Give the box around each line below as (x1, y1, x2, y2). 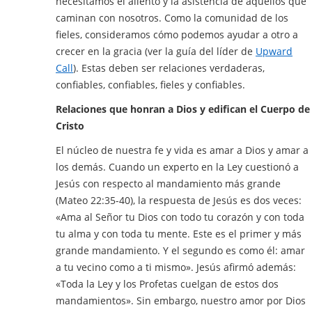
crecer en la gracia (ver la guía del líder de (56, 44, 256, 58)
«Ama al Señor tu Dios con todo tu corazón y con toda (56, 210, 304, 224)
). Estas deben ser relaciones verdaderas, (73, 61, 265, 75)
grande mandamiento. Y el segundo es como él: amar (56, 243, 305, 257)
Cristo (56, 118, 84, 132)
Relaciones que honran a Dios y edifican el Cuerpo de (56, 102, 310, 116)
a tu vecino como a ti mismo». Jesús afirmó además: (56, 260, 296, 274)
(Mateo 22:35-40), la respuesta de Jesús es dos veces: (56, 193, 302, 207)
